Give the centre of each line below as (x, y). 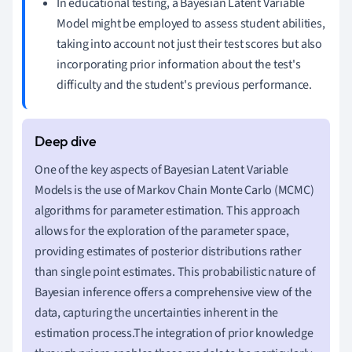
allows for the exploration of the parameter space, (162, 231)
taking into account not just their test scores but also (189, 44)
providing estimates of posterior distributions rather (168, 251)
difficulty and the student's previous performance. (184, 84)
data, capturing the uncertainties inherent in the (157, 312)
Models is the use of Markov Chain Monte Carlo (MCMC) (174, 190)
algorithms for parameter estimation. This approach (167, 210)
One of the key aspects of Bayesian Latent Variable (161, 169)
